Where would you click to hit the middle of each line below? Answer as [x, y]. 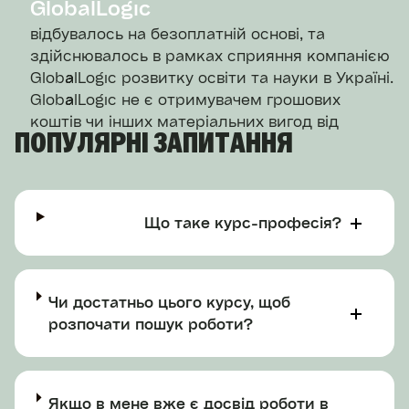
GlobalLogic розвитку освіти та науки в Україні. [212, 78]
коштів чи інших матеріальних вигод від [184, 121]
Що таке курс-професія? [243, 223]
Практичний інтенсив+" [121, 165]
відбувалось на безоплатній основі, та [178, 34]
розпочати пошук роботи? [151, 324]
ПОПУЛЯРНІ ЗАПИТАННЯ [154, 146]
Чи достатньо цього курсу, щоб [170, 302]
